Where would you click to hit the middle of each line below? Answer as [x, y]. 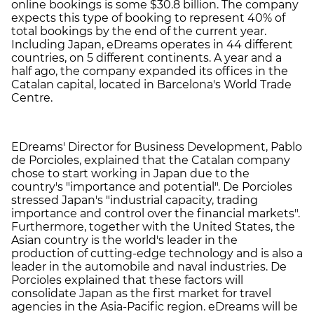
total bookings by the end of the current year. [139, 31]
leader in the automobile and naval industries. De [149, 266]
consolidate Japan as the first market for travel [141, 293]
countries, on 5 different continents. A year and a [146, 57]
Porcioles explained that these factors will [127, 280]
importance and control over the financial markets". [156, 213]
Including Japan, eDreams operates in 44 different [152, 44]
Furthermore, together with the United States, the [153, 226]
